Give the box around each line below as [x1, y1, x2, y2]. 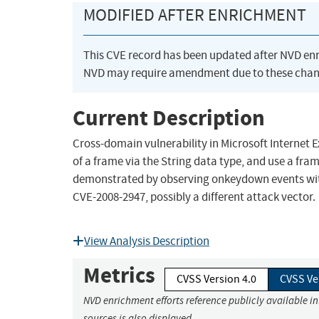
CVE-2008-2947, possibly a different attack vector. [73, 189, 315, 205]
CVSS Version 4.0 [177, 272, 256, 287]
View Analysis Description [84, 234, 209, 249]
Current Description [73, 103, 265, 132]
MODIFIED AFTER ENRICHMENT [83, 4, 306, 26]
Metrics [83, 261, 155, 291]
